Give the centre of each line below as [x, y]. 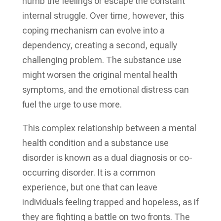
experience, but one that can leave [90, 187]
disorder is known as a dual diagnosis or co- [107, 158]
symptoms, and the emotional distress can [105, 90]
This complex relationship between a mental [109, 128]
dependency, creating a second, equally [99, 45]
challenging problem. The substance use [102, 60]
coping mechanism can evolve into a [93, 30]
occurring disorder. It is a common [89, 172]
